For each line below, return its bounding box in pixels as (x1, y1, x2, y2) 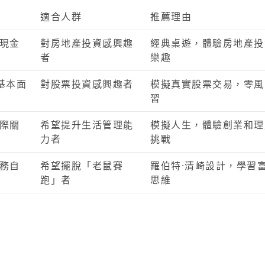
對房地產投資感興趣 (40, 37, 134, 50)
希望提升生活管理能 (40, 118, 134, 131)
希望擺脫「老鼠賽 (40, 159, 123, 172)
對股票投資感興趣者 (40, 77, 134, 91)
